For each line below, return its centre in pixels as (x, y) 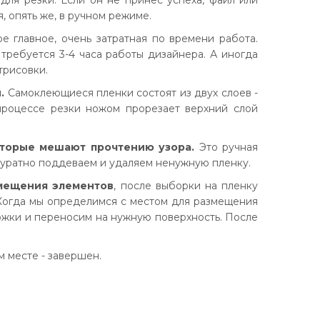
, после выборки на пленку (186, 186)
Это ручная (226, 147)
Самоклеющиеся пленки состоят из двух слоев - (131, 93)
